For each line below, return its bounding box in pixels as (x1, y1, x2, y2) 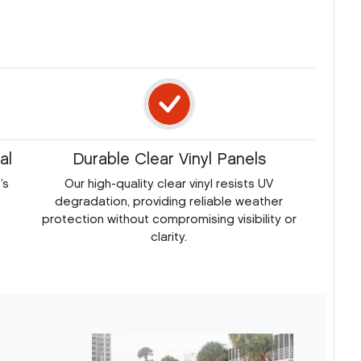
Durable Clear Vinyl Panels (72, 151, 266, 167)
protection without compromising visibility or (41, 214, 297, 226)
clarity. (151, 231, 187, 243)
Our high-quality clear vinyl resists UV (64, 178, 273, 190)
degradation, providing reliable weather (55, 196, 283, 208)
